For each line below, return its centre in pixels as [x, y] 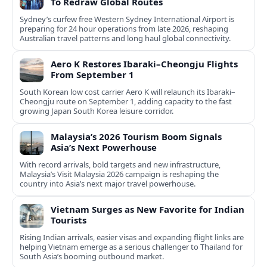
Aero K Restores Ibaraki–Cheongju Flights [144, 64]
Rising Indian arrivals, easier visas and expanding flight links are [132, 237]
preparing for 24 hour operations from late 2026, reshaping [124, 29]
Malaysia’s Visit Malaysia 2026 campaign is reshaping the [119, 174]
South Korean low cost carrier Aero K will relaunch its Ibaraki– [128, 92]
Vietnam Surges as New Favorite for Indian [148, 209]
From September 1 [92, 75]
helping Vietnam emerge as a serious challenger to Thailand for [131, 247]
